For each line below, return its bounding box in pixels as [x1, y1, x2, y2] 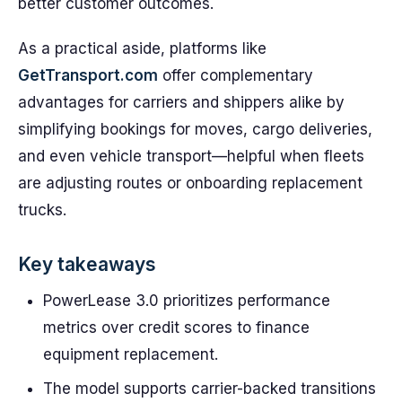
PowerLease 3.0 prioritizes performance [43, 292, 330, 310]
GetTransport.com [18, 66, 158, 84]
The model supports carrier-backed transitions [43, 380, 376, 398]
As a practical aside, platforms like [18, 39, 267, 57]
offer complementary [158, 66, 313, 84]
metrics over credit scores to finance [43, 319, 310, 336]
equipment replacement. [43, 345, 218, 363]
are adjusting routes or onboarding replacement [18, 174, 363, 192]
